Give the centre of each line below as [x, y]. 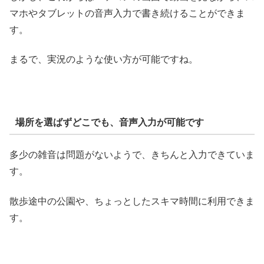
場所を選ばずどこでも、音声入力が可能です [109, 122]
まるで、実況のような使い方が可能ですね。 [104, 60]
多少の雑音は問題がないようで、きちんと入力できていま [132, 155]
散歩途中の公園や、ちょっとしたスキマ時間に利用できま [132, 201]
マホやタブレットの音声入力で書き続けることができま [127, 13]
